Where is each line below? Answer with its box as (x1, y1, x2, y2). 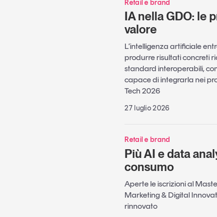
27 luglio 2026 (124, 104, 170, 113)
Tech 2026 (124, 86, 161, 96)
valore (124, 22, 157, 37)
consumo (124, 159, 174, 174)
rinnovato (124, 201, 158, 211)
